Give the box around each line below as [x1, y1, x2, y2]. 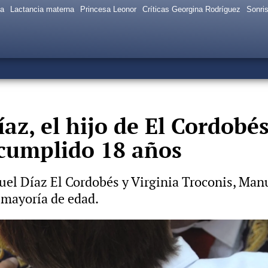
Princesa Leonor [80, 5, 136, 14]
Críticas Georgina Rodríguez [142, 5, 240, 14]
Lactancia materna [10, 5, 74, 14]
